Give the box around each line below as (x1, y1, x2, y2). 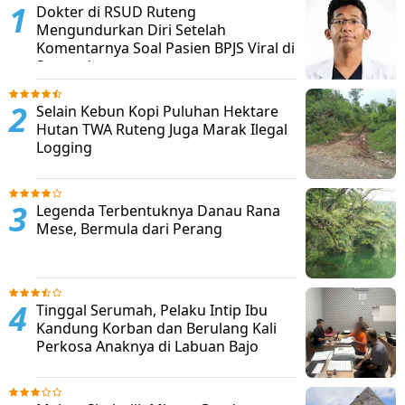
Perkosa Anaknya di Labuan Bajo (36, 335, 259, 356)
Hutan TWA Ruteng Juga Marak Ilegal (36, 118, 287, 139)
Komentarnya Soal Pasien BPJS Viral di (36, 37, 295, 58)
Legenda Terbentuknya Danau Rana (36, 200, 280, 221)
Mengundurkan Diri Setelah (36, 19, 226, 40)
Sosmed (36, 55, 91, 76)
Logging (36, 137, 92, 157)
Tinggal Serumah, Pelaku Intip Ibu (36, 299, 268, 320)
